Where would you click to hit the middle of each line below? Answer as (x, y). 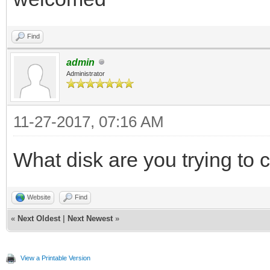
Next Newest (90, 218)
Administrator (86, 73)
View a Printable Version (55, 258)
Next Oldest (39, 218)
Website (39, 197)
